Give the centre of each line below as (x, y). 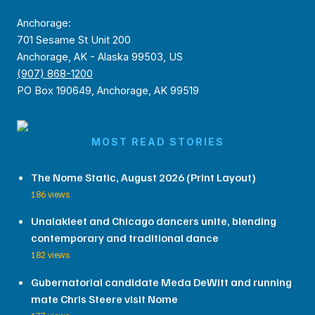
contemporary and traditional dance (125, 238)
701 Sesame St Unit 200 (74, 40)
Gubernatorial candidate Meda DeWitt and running (161, 282)
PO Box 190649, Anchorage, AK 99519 (108, 90)
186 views (50, 194)
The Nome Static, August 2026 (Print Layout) (143, 177)
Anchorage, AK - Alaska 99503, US (100, 57)
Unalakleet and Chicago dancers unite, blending (154, 221)
